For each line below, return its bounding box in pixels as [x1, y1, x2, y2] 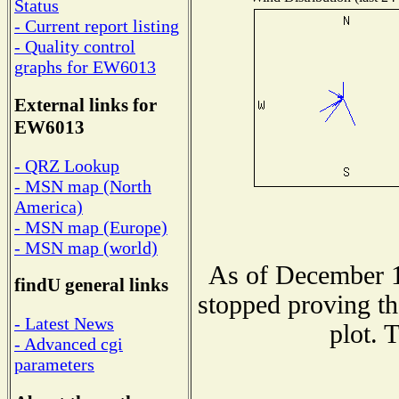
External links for [14, 94, 157, 117]
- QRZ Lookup [14, 155, 119, 175]
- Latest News [14, 313, 114, 334]
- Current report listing [14, 16, 179, 37]
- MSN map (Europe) [14, 216, 167, 237]
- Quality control [14, 37, 135, 57]
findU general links [14, 274, 168, 297]
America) [14, 196, 83, 216]
